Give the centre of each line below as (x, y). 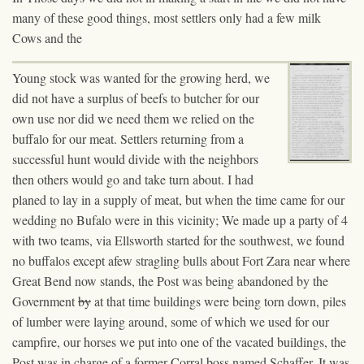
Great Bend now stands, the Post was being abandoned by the (170, 280)
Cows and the (47, 37)
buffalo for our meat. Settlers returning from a (128, 138)
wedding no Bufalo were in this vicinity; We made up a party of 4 (180, 219)
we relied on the (212, 118)
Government (45, 301)
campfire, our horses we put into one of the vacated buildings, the (179, 341)
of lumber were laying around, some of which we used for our (171, 321)
